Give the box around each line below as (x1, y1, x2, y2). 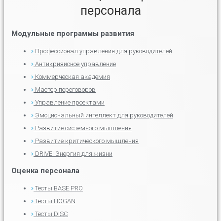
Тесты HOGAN (35, 197, 75, 205)
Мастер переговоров (35, 86, 96, 94)
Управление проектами (35, 99, 105, 107)
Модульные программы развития (11, 29, 134, 38)
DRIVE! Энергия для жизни (35, 150, 112, 158)
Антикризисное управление (35, 60, 116, 68)
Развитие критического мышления (35, 137, 139, 145)
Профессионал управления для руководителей (35, 47, 172, 55)
